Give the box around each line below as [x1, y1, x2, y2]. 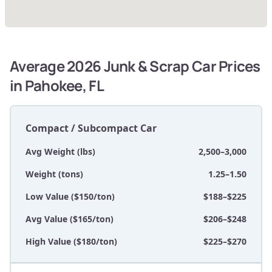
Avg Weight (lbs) [25, 146, 95, 158]
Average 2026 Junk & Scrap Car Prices [10, 56, 260, 76]
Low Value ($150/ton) [25, 191, 115, 203]
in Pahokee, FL [10, 75, 104, 96]
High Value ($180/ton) [25, 236, 117, 248]
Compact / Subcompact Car [25, 121, 157, 135]
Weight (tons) [25, 168, 83, 180]
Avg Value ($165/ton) [25, 213, 114, 225]
